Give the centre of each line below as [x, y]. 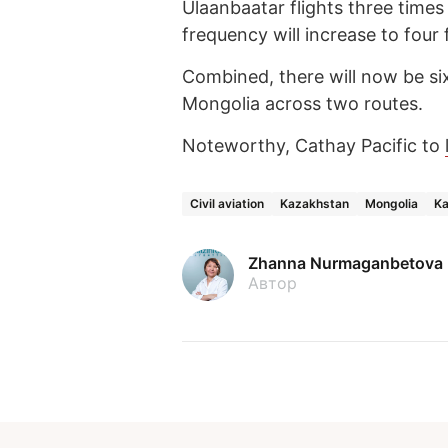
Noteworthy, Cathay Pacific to [313, 145]
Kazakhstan [314, 203]
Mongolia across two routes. [302, 103]
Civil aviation [227, 203]
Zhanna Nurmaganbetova [345, 262]
